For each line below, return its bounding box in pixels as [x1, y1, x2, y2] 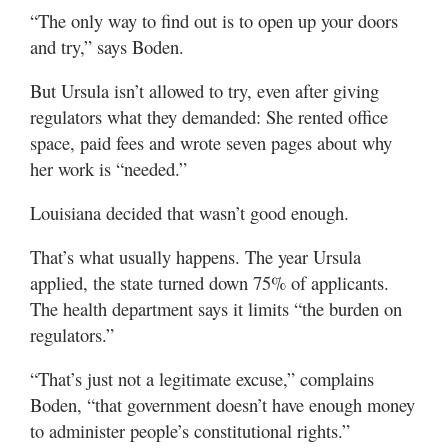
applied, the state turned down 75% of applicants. [30, 269, 389, 295]
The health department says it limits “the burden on [30, 295, 402, 321]
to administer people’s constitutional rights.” [30, 417, 350, 443]
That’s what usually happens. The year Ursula [30, 243, 361, 269]
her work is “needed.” [30, 155, 187, 181]
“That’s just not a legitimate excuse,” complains [30, 365, 374, 391]
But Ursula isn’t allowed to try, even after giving [30, 77, 379, 103]
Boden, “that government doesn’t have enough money [30, 391, 415, 417]
